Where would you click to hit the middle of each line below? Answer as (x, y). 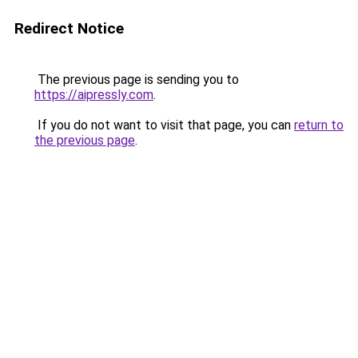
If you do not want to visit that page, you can (164, 125)
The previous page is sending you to (137, 80)
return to (319, 125)
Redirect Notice (69, 28)
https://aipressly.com (94, 95)
